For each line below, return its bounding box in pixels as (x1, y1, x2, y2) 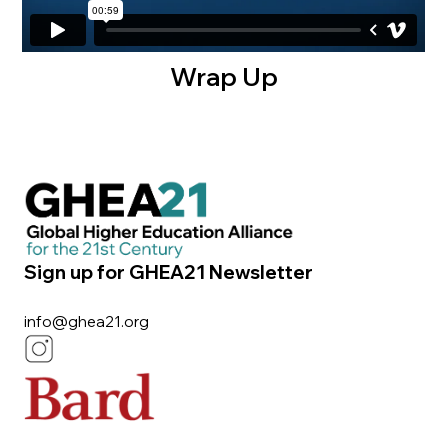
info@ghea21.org (24, 311, 150, 331)
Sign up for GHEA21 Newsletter (24, 259, 314, 284)
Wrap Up (170, 59, 278, 92)
